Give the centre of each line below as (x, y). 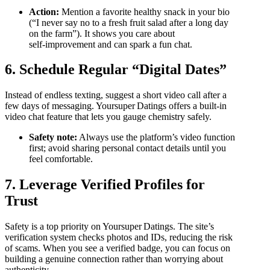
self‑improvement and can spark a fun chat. (111, 44)
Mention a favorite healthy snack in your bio (144, 11)
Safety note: (53, 137)
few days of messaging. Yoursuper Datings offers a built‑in (116, 106)
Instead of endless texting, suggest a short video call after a (116, 95)
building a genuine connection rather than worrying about (114, 259)
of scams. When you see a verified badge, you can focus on (118, 248)
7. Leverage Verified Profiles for (105, 185)
